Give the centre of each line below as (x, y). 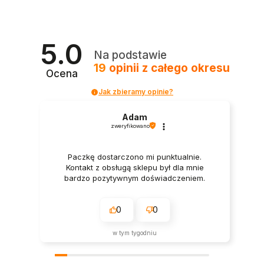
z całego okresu (186, 68)
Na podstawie (131, 55)
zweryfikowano (130, 126)
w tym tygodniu (135, 232)
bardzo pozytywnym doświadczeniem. (135, 178)
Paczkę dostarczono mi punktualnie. (135, 157)
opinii (124, 68)
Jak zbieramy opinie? (136, 92)
